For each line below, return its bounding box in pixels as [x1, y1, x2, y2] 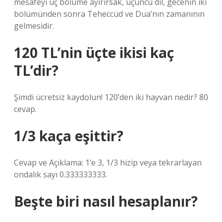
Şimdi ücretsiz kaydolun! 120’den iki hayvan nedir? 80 [14, 92, 208, 103]
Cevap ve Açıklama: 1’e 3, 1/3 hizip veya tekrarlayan [14, 157, 202, 168]
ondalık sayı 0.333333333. [14, 169, 107, 180]
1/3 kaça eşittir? [14, 126, 123, 145]
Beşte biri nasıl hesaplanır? [14, 192, 198, 211]
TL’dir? [14, 61, 58, 80]
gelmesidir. [14, 20, 54, 31]
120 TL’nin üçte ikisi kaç [14, 43, 174, 62]
